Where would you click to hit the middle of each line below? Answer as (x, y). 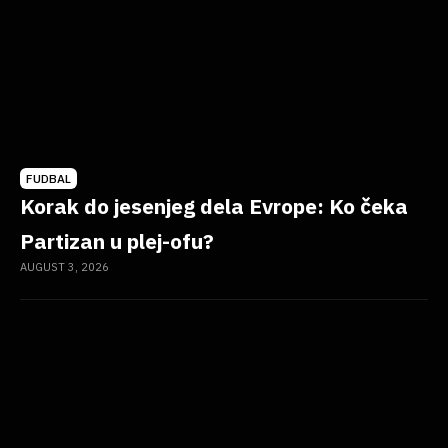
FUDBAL (48, 179)
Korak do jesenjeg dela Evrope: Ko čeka (214, 206)
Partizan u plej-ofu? (117, 241)
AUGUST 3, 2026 (64, 267)
